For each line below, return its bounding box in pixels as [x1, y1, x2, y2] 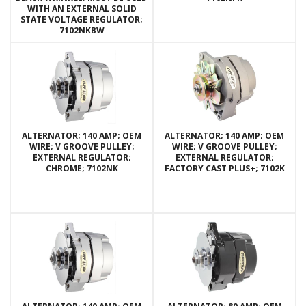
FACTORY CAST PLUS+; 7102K [164, 163, 285, 175]
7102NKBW [59, 25, 105, 37]
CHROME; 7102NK [45, 163, 118, 175]
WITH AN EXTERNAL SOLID [27, 3, 137, 15]
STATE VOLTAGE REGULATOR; [20, 14, 143, 26]
